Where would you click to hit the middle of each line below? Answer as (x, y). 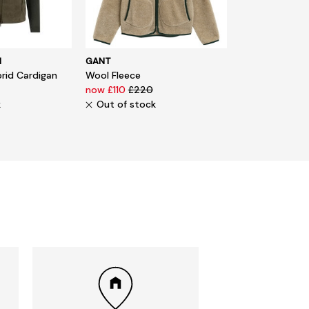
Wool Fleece (113, 75)
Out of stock (126, 104)
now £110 (107, 89)
